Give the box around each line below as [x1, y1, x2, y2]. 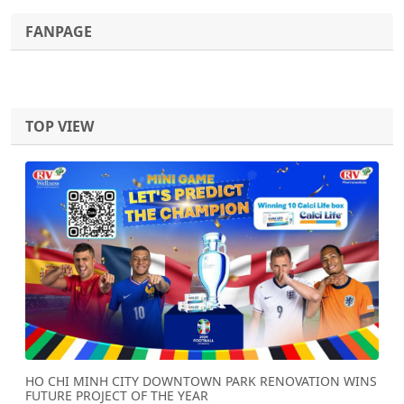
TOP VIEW [25, 115, 94, 136]
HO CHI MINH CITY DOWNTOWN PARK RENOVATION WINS [25, 372, 377, 390]
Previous [38, 291, 98, 312]
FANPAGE [25, 21, 92, 41]
